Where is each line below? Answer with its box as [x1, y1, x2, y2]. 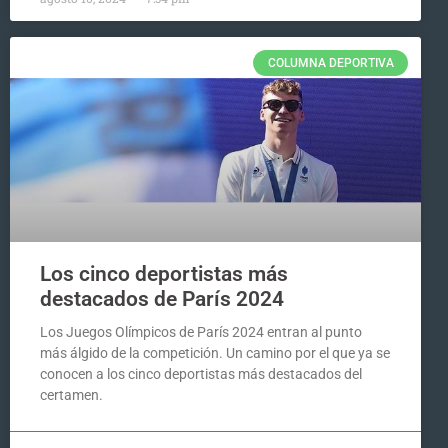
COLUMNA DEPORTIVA [267, 56, 394, 71]
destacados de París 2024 [40, 287, 284, 312]
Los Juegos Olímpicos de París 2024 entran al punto [40, 324, 362, 341]
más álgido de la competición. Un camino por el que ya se [40, 345, 390, 362]
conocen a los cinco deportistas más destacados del [40, 366, 362, 383]
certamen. [40, 387, 103, 404]
